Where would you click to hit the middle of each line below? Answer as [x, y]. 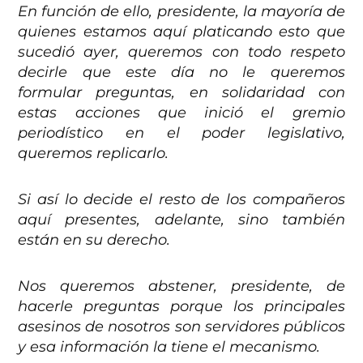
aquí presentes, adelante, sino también [181, 220]
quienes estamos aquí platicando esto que [181, 32]
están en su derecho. [94, 240]
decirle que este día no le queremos [181, 73]
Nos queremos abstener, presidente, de [181, 286]
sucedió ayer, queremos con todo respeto [181, 52]
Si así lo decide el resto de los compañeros [181, 200]
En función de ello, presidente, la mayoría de [181, 12]
